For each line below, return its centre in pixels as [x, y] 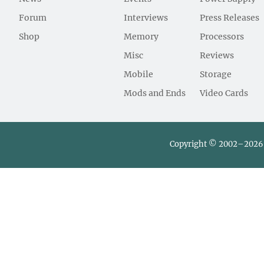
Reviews [217, 56]
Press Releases [230, 18]
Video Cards [224, 93]
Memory [141, 37]
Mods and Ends [155, 93]
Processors [222, 37]
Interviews [146, 18]
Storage [216, 75]
